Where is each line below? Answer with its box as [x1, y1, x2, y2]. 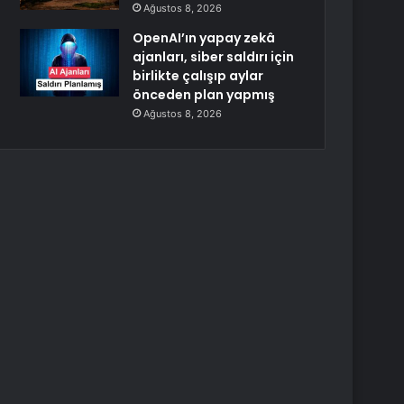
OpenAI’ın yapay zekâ [133, 29, 276, 47]
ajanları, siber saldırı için [133, 48, 295, 66]
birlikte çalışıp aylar [133, 67, 264, 85]
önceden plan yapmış [133, 86, 276, 104]
